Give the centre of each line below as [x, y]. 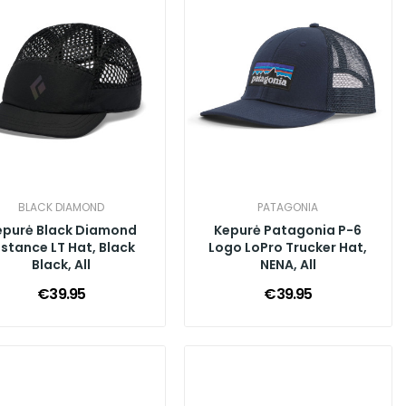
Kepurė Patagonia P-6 [288, 231]
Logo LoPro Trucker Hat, [288, 248]
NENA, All [288, 265]
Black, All [62, 265]
